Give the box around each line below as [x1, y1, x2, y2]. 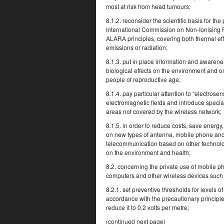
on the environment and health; [106, 148, 190, 156]
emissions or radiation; [106, 43, 167, 51]
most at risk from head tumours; [106, 2, 190, 10]
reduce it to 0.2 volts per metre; [106, 203, 189, 211]
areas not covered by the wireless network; [106, 107, 221, 115]
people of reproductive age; [106, 75, 180, 83]
